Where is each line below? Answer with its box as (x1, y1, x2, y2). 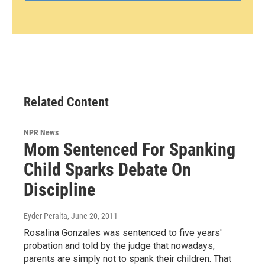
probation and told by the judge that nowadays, (24, 240, 215, 252)
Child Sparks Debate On (24, 159, 191, 180)
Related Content (24, 95, 109, 110)
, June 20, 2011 (67, 211, 118, 221)
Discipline (24, 179, 95, 201)
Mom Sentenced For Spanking (24, 139, 235, 160)
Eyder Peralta (24, 211, 67, 221)
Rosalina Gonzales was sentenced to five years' (24, 227, 222, 239)
